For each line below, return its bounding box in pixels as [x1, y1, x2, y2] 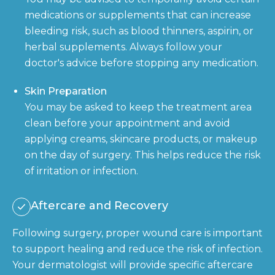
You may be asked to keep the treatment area [25, 101, 252, 113]
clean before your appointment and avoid [25, 117, 230, 129]
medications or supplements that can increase [25, 9, 251, 21]
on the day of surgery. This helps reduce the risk [25, 149, 261, 161]
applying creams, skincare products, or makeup [25, 133, 257, 145]
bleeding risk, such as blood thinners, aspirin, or [25, 25, 254, 37]
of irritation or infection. [25, 165, 138, 177]
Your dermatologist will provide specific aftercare [12, 258, 253, 271]
